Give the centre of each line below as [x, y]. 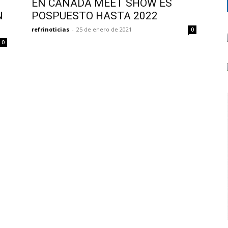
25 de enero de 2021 [104, 29]
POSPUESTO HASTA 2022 [95, 16]
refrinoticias [50, 29]
